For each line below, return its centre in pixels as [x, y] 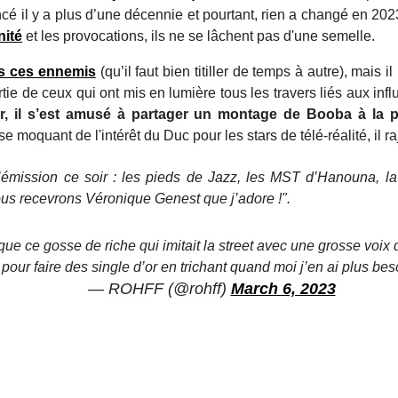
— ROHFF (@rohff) [159, 289]
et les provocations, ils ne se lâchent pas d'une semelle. [200, 36]
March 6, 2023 [283, 289]
